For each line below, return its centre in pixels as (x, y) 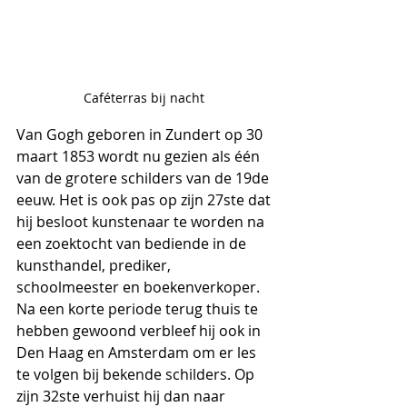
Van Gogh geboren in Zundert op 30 (141, 134)
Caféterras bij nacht (145, 97)
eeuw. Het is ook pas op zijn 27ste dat (145, 199)
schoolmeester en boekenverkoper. (138, 287)
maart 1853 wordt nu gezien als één (140, 156)
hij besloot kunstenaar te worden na (142, 221)
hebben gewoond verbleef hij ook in (140, 330)
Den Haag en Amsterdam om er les (138, 352)
